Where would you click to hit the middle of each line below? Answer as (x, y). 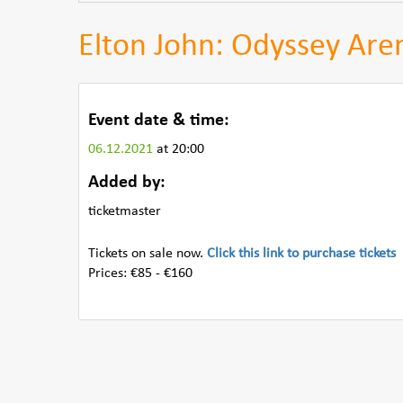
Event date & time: (159, 121)
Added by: (127, 183)
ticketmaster (125, 211)
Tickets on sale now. (148, 254)
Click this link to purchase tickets (301, 254)
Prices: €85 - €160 (140, 273)
